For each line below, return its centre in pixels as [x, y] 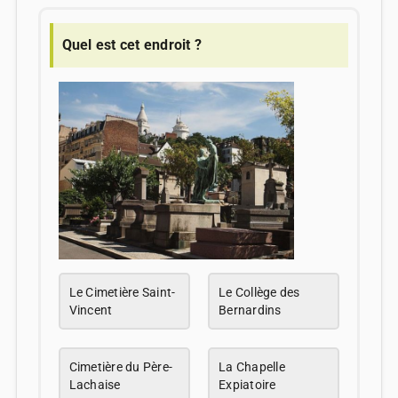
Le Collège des [259, 293]
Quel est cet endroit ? [132, 44]
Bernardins [250, 310]
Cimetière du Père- [121, 367]
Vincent [91, 310]
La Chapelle [252, 367]
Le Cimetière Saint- [122, 293]
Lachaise [95, 385]
